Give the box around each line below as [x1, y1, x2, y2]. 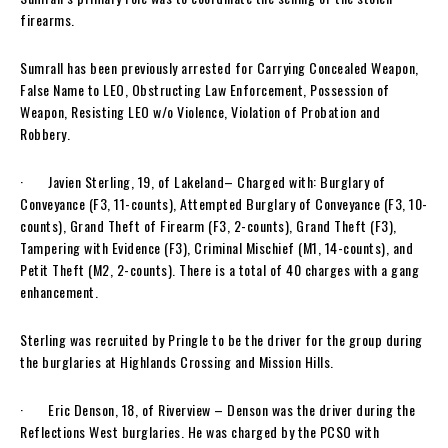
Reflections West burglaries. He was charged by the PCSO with [20, 420, 379, 442]
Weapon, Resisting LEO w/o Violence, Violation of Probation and [20, 100, 380, 122]
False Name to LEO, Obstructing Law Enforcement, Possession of [20, 78, 390, 100]
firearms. [20, 8, 75, 30]
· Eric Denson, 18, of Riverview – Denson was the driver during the [20, 398, 415, 420]
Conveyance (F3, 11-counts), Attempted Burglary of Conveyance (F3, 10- [20, 192, 428, 214]
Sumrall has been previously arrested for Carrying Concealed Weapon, [20, 56, 419, 78]
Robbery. [20, 122, 70, 144]
